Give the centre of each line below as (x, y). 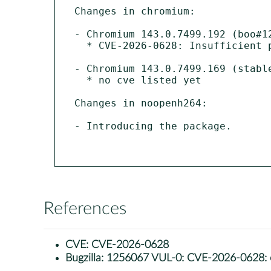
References (85, 209)
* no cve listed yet (80, 80)
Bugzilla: (86, 258)
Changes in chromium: (135, 11)
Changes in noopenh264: (141, 103)
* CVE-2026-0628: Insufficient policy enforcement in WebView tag (80, 45)
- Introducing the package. (153, 126)
